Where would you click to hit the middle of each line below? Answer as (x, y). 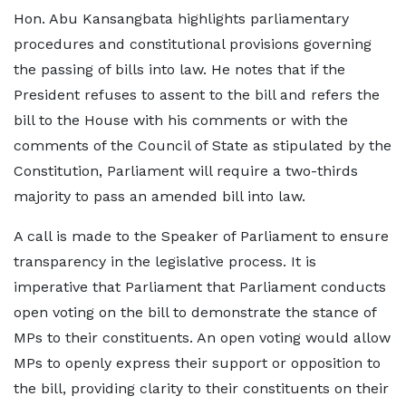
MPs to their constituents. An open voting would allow (202, 338)
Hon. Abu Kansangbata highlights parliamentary (181, 19)
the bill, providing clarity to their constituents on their (201, 388)
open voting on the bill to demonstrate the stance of (195, 312)
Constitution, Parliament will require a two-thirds (186, 171)
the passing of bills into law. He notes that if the (179, 69)
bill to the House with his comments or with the (181, 120)
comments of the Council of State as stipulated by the (203, 145)
